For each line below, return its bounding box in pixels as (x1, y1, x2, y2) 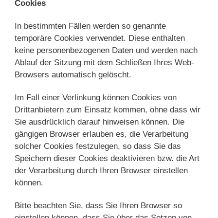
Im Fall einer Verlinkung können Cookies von (15, 93, 177, 103)
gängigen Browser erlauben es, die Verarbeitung (15, 129, 188, 139)
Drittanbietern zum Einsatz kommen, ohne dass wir (15, 105, 200, 115)
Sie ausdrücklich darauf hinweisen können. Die (15, 117, 184, 127)
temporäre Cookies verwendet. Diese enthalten (15, 34, 185, 43)
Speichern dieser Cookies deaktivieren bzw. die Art (15, 154, 200, 163)
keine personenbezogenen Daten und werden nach (15, 46, 198, 55)
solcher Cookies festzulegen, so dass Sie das (15, 142, 181, 151)
